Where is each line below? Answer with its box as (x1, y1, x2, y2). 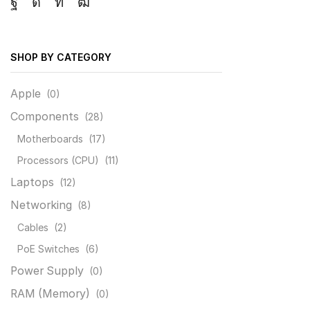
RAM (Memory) (10, 287, 90, 301)
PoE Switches (17, 243, 80, 255)
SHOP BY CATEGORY (10, 51, 111, 63)
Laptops (10, 176, 54, 190)
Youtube (82, 2, 138, 19)
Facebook (13, 2, 77, 19)
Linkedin (58, 2, 111, 19)
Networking (10, 199, 72, 212)
